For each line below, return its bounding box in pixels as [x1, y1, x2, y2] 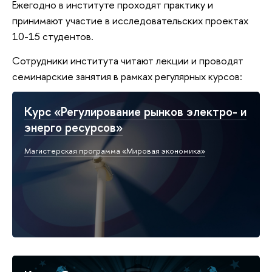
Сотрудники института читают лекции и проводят [12, 53, 243, 67]
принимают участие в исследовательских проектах [12, 13, 248, 28]
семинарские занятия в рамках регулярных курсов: [12, 69, 242, 83]
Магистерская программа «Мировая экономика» [24, 144, 205, 156]
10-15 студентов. [12, 29, 93, 44]
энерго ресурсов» [24, 118, 123, 135]
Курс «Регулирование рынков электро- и [24, 103, 246, 120]
